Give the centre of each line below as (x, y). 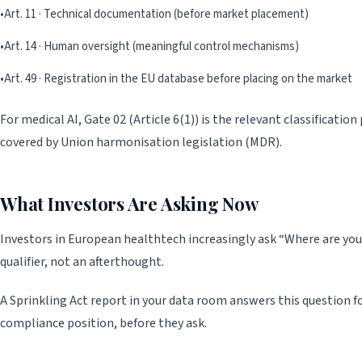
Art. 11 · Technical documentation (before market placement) (156, 15)
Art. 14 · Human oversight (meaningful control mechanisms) (152, 47)
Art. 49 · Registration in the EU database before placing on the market (178, 79)
